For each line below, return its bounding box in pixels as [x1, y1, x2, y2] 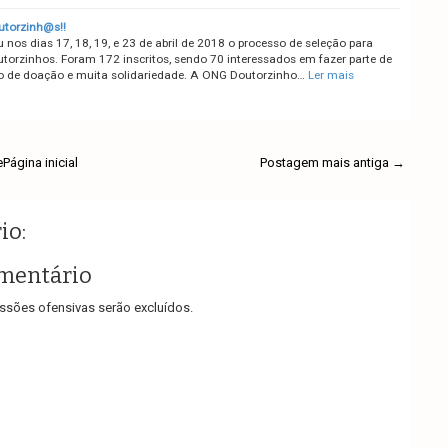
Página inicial [2, 154, 78, 170]
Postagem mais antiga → [259, 154, 405, 170]
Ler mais [307, 67, 354, 82]
